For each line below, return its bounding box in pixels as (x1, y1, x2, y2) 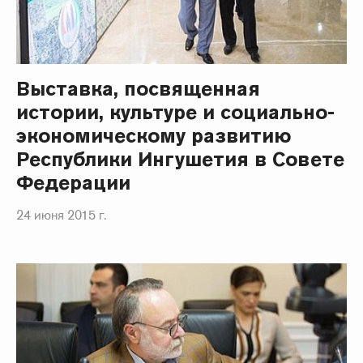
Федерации (16, 170, 131, 196)
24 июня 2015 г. (16, 207, 107, 224)
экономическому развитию (16, 123, 292, 149)
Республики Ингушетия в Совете (16, 147, 344, 173)
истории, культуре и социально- (16, 100, 335, 126)
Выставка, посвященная (16, 76, 261, 102)
